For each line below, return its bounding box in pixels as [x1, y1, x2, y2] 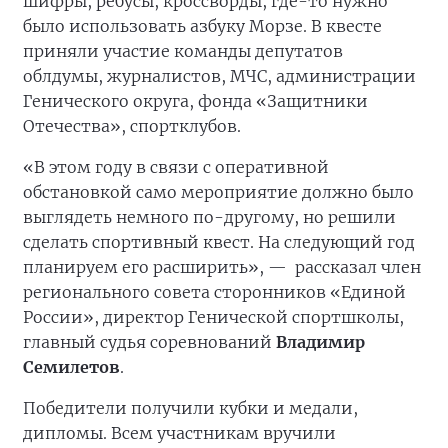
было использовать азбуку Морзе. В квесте [23, 16, 382, 36]
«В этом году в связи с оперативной [23, 157, 329, 177]
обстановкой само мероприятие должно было [23, 182, 414, 202]
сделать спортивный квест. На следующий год [23, 232, 415, 252]
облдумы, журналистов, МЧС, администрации [23, 66, 416, 86]
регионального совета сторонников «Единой [23, 282, 406, 302]
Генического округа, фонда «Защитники [23, 91, 368, 111]
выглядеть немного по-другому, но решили [23, 207, 396, 227]
